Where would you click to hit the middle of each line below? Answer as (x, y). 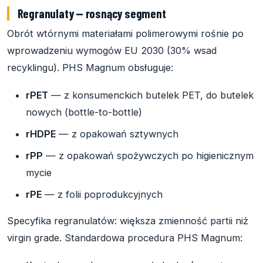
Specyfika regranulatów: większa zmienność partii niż (128, 221)
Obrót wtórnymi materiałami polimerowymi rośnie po (125, 34)
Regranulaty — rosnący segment (92, 14)
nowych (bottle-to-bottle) (84, 112)
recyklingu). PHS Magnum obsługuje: (90, 68)
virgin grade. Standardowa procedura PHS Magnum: (125, 238)
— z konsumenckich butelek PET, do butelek (151, 95)
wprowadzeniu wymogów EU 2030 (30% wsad (112, 51)
